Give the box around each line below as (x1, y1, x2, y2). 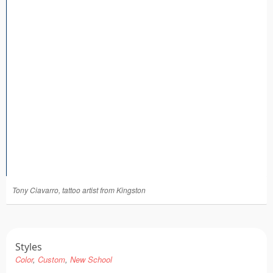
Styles (15, 240, 42, 253)
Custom (38, 253, 65, 265)
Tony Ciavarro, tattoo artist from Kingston (12, 185, 146, 195)
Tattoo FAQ (119, 13, 163, 25)
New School (70, 253, 112, 265)
